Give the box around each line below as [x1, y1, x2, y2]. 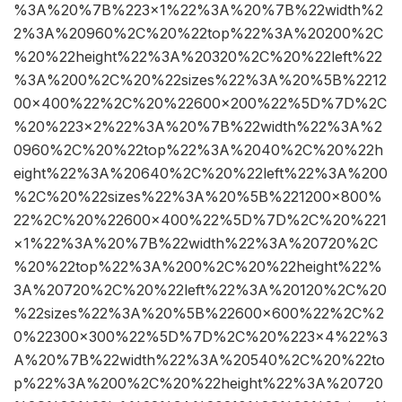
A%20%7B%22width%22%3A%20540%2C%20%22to [13, 351, 385, 370]
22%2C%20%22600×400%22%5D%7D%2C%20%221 [13, 211, 387, 230]
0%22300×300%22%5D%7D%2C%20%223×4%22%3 [13, 328, 388, 346]
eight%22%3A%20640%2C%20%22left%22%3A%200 [13, 164, 388, 183]
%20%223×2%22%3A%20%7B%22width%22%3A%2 [13, 118, 382, 136]
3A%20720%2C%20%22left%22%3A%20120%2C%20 [13, 281, 387, 300]
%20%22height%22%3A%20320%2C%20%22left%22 [13, 48, 382, 66]
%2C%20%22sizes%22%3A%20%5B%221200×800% [13, 188, 382, 206]
